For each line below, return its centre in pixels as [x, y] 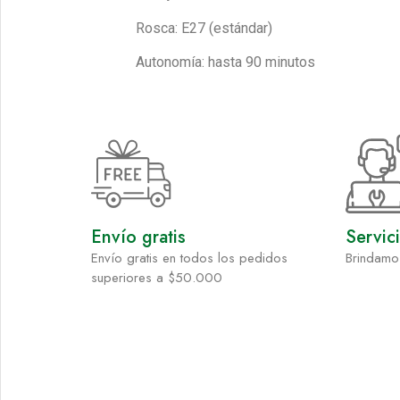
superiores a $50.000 [157, 278]
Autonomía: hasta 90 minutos [225, 62]
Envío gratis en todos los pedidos [189, 258]
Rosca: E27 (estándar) [204, 28]
